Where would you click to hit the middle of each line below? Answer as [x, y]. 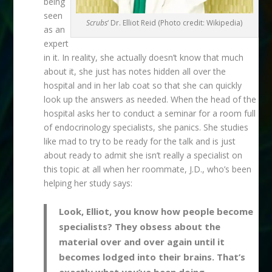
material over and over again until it [142, 241]
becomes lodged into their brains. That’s [152, 257]
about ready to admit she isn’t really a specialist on [143, 155]
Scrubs [97, 22]
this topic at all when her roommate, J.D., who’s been [148, 169]
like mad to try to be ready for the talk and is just [140, 141]
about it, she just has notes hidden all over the [135, 72]
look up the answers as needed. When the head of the [150, 100]
